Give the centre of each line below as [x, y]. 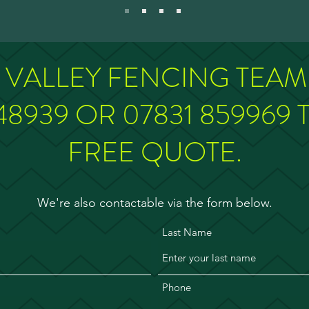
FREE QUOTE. [154, 152]
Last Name [187, 232]
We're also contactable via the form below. [154, 203]
